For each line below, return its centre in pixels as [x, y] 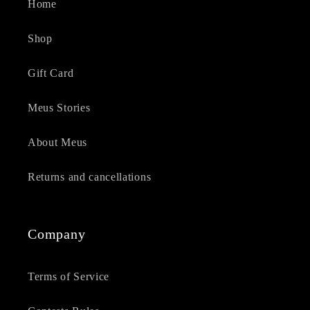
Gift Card [51, 73]
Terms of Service [69, 276]
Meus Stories [59, 107]
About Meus [57, 142]
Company [57, 234]
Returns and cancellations [90, 176]
